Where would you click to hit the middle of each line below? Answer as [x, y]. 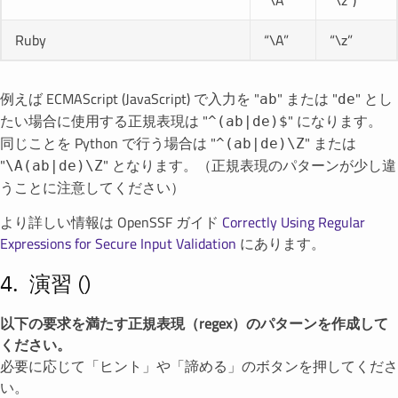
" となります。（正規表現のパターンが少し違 [250, 165]
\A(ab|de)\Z [54, 166]
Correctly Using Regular [294, 222]
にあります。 [281, 243]
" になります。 [335, 121]
